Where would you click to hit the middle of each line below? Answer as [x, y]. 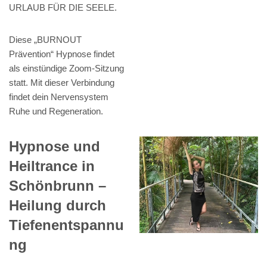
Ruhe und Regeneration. [56, 111]
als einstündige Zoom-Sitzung [66, 69]
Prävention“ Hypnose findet [62, 54]
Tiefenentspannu [66, 225]
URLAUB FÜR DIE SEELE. [63, 8]
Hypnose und [55, 147]
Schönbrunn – [58, 186]
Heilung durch [58, 206]
